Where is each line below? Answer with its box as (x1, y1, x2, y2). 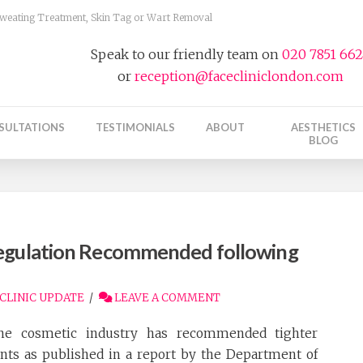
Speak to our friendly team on (91, 46, 283, 62)
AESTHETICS (290, 121, 356, 135)
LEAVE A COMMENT (111, 291, 220, 305)
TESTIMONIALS (95, 121, 175, 135)
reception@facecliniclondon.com (135, 68, 344, 84)
